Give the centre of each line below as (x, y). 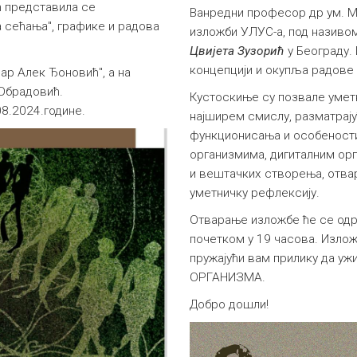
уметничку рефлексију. (255, 192)
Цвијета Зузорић (237, 51)
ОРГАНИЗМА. (228, 277)
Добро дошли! (229, 304)
